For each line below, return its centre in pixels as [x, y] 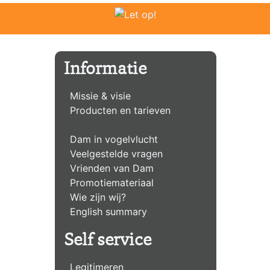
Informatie [105, 70]
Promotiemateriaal [112, 182]
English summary [108, 211]
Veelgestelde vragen [116, 153]
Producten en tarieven [120, 110]
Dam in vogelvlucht [114, 139]
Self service [108, 241]
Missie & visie [100, 96]
